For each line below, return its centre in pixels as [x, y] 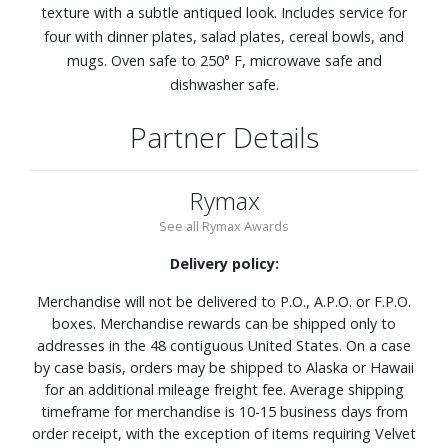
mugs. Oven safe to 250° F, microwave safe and [224, 60]
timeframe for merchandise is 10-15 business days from [224, 411]
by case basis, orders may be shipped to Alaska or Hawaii [224, 367]
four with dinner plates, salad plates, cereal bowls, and [224, 36]
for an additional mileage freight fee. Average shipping [224, 389]
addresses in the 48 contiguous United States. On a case [224, 345]
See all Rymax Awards [224, 225]
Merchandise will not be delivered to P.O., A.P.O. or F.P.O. [224, 301]
